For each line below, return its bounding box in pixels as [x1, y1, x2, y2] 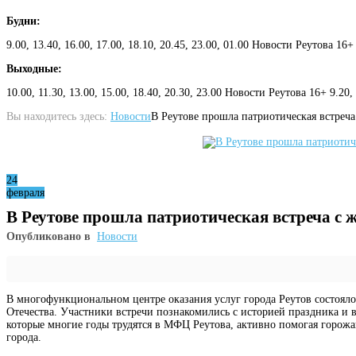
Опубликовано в [6, 230, 91, 242]
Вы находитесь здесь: [6, 110, 107, 122]
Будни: [6, 14, 41, 27]
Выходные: [6, 62, 62, 75]
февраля [6, 186, 44, 199]
